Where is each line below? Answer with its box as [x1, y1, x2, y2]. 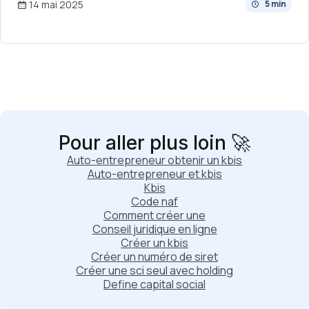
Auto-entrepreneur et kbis [87, 166, 222, 182]
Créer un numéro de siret [91, 249, 218, 265]
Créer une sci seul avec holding [76, 263, 233, 279]
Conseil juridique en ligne [92, 221, 217, 237]
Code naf [131, 194, 178, 210]
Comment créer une [103, 208, 206, 223]
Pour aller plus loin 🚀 [59, 131, 250, 155]
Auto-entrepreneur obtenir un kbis [67, 152, 242, 168]
